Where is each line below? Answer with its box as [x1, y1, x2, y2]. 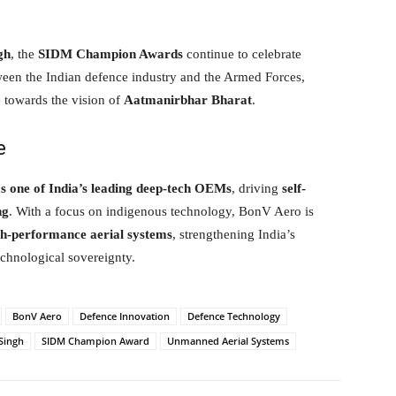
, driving [232, 180, 282, 195]
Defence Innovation [80, 308, 170, 323]
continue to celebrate [183, 46, 301, 61]
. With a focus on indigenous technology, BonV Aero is [9, 203, 314, 218]
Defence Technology [187, 308, 280, 323]
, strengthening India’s [172, 226, 295, 241]
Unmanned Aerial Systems [167, 333, 289, 347]
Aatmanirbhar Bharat [124, 92, 252, 107]
